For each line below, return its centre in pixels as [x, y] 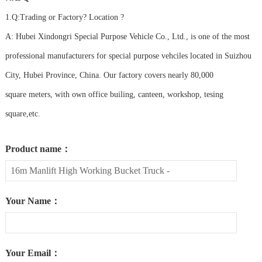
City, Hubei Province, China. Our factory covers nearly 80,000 [109, 75]
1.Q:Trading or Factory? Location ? [64, 18]
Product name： [38, 149]
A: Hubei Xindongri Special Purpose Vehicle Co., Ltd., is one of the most [127, 37]
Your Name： [32, 201]
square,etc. [23, 114]
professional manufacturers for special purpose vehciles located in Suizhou [128, 56]
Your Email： [32, 253]
